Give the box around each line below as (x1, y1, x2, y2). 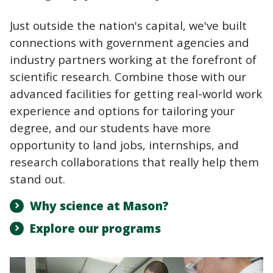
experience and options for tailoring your (10, 102, 235, 118)
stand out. (10, 171, 68, 186)
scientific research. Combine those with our (10, 68, 246, 84)
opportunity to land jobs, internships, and (10, 136, 239, 152)
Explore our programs (29, 220, 161, 236)
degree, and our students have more (10, 119, 211, 135)
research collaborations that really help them (10, 154, 259, 169)
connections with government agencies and (10, 34, 249, 50)
